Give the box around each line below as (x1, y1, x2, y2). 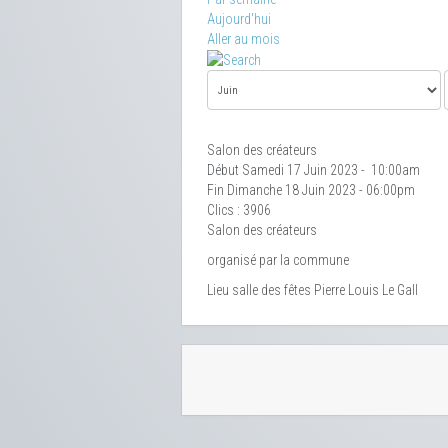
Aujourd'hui (207, 11, 271, 27)
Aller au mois (207, 31, 280, 47)
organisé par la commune (207, 252, 349, 269)
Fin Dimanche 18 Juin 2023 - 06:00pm (207, 182, 415, 199)
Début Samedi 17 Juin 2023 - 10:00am (207, 162, 420, 179)
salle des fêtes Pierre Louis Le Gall (232, 282, 418, 299)
